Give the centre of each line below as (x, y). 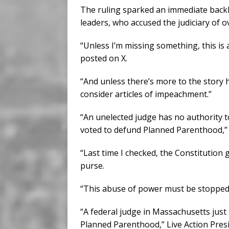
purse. (92, 166)
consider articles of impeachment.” (146, 94)
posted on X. (104, 59)
